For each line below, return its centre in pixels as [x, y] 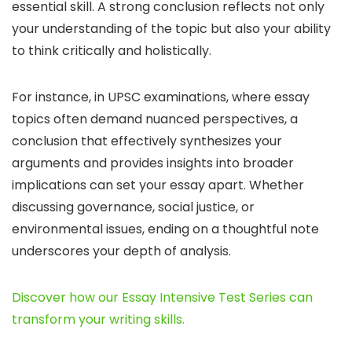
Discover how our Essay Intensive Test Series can [162, 297]
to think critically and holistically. [112, 51]
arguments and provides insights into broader [153, 163]
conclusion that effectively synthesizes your [147, 141]
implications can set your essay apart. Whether [158, 185]
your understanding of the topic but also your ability [171, 29]
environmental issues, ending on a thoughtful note [165, 229]
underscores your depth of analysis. [121, 251]
